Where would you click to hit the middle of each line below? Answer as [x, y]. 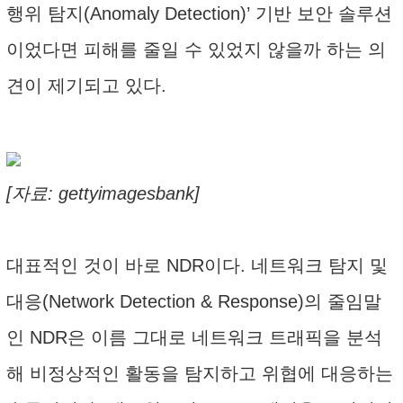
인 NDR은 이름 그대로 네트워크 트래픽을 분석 [194, 337]
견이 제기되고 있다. [86, 85]
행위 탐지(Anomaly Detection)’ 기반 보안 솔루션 [199, 13]
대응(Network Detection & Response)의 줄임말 [194, 301]
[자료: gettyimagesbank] [103, 193]
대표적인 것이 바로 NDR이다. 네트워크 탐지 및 [197, 265]
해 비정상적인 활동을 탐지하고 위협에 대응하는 [200, 373]
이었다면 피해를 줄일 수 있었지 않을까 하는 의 [196, 49]
